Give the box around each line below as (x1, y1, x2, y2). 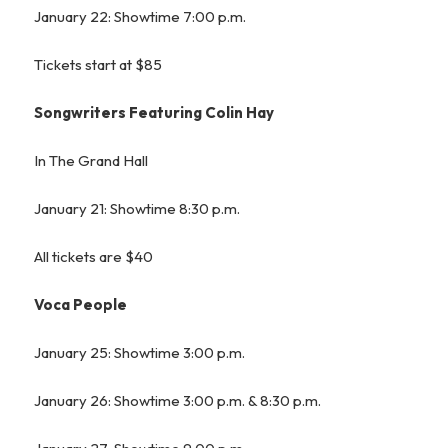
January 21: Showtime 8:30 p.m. (34, 198, 241, 218)
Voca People (34, 294, 128, 314)
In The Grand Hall (34, 150, 149, 170)
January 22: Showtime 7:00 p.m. (34, 6, 247, 26)
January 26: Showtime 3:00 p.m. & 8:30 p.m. (34, 390, 322, 410)
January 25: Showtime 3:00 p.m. (34, 342, 246, 362)
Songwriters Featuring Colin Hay (34, 102, 275, 122)
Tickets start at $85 (34, 54, 163, 74)
